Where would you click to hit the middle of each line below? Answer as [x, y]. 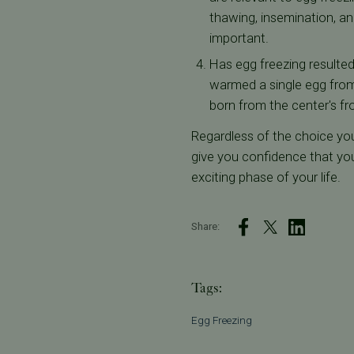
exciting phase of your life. [265, 177]
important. [239, 38]
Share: [205, 227]
